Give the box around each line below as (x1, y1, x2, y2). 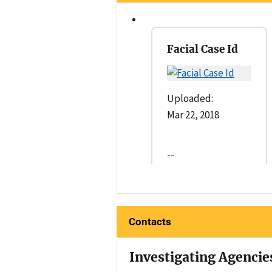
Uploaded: (167, 91, 213, 105)
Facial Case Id (167, 42, 238, 56)
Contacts (129, 215, 171, 228)
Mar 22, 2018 (167, 107, 219, 121)
